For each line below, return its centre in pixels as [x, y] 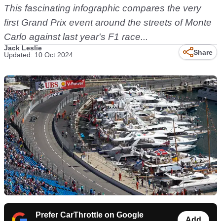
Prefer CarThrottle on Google [90, 215]
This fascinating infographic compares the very [103, 8]
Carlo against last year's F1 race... [76, 37]
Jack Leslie [23, 48]
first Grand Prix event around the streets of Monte [108, 22]
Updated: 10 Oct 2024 [38, 55]
